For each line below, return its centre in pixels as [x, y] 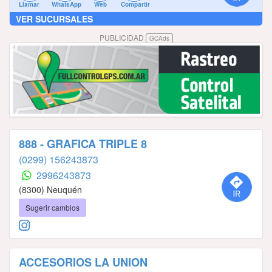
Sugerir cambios [53, 207]
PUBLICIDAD [122, 37]
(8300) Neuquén [50, 189]
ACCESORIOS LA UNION [83, 262]
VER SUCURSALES [54, 19]
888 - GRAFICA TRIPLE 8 [83, 144]
